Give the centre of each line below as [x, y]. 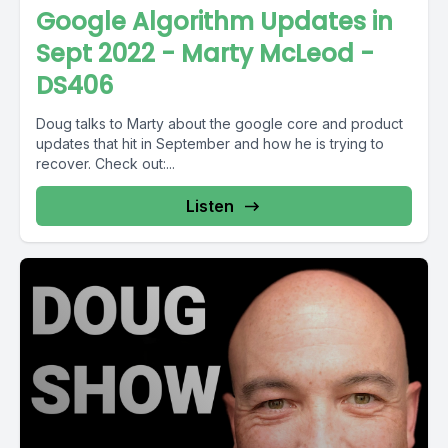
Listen [210, 206]
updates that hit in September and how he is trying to [210, 143]
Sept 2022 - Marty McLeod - [205, 53]
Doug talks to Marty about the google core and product [219, 123]
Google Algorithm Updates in [214, 21]
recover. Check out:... [135, 163]
